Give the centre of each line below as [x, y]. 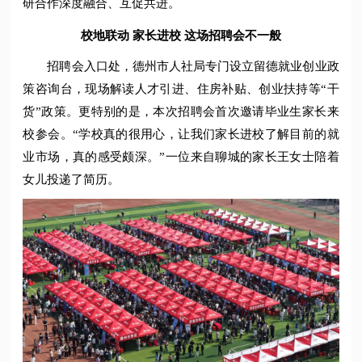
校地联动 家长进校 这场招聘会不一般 [181, 35]
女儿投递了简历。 [72, 179]
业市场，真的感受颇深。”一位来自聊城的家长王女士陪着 [181, 156]
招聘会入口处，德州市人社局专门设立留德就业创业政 [193, 66]
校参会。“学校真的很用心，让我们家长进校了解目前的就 [181, 134]
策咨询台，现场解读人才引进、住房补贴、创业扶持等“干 [181, 88]
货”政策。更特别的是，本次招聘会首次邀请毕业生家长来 [181, 111]
